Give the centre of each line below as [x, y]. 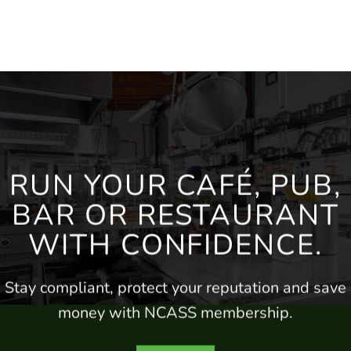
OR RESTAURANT [207, 215]
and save [313, 288]
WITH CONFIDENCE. [175, 245]
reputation [242, 288]
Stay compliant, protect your [105, 288]
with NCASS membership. [199, 313]
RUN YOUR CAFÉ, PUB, [175, 185]
